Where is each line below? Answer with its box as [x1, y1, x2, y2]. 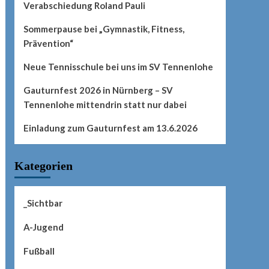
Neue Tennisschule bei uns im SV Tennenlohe [23, 61, 213, 73]
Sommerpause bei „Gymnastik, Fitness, [23, 23, 184, 35]
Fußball [23, 246, 55, 257]
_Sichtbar [23, 198, 62, 209]
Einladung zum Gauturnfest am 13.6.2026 [23, 122, 198, 134]
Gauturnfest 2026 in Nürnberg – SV [23, 85, 173, 96]
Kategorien [14, 159, 73, 173]
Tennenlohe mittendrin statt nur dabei [23, 99, 187, 110]
